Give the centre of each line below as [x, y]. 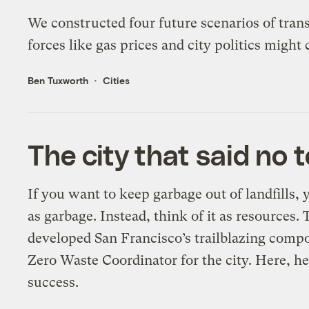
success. [53, 283]
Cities [117, 81]
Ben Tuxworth [58, 81]
